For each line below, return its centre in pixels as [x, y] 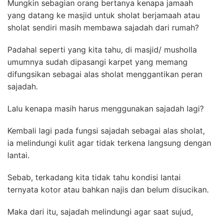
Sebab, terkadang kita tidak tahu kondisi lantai [94, 177]
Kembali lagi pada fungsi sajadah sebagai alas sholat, [106, 130]
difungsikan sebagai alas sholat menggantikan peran [105, 74]
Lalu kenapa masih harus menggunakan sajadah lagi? [106, 108]
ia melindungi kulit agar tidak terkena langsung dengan [109, 143]
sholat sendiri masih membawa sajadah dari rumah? [103, 27]
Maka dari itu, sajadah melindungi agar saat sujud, [100, 211]
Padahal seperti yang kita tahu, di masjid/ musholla [102, 49]
